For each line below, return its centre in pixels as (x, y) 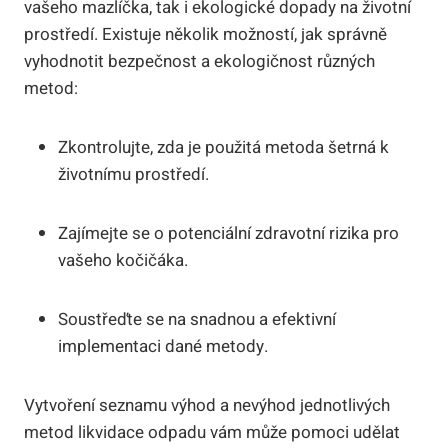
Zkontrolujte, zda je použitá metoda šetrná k (223, 147)
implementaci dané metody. (163, 346)
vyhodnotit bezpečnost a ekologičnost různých (199, 61)
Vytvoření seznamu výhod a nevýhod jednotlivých (207, 405)
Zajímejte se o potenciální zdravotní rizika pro (228, 233)
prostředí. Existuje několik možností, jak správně (205, 34)
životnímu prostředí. (133, 174)
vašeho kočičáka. (123, 260)
